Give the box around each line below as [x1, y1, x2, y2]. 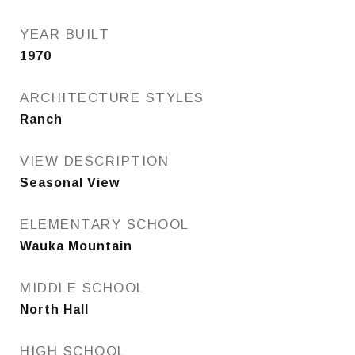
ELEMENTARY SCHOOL [20, 217, 189, 232]
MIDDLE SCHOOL [20, 281, 145, 296]
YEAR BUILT [20, 27, 109, 42]
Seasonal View [20, 176, 120, 189]
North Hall [20, 303, 89, 316]
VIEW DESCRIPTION [20, 154, 169, 169]
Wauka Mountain [20, 239, 132, 253]
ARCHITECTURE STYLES [20, 90, 204, 105]
